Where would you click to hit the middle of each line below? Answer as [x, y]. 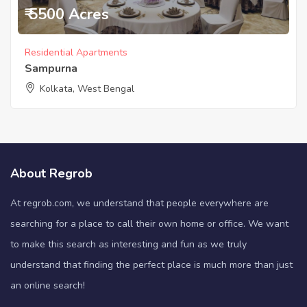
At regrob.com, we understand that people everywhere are [139, 204]
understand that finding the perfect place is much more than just [151, 265]
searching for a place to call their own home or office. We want [149, 224]
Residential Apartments [76, 53]
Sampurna [51, 69]
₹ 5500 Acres [67, 15]
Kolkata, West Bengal [87, 89]
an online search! [48, 286]
